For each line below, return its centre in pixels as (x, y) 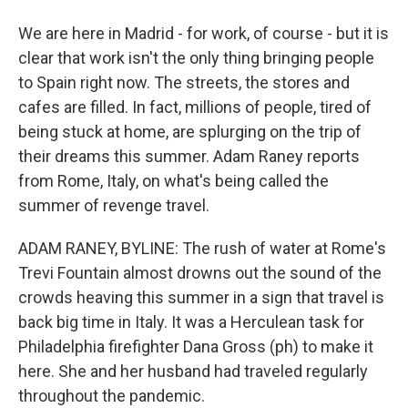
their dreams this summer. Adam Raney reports (189, 156)
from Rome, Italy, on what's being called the (173, 181)
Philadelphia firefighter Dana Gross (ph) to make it (196, 347)
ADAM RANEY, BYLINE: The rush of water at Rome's (202, 248)
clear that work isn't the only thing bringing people (196, 58)
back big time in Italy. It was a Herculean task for (191, 322)
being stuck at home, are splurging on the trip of (190, 132)
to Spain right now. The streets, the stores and (184, 82)
